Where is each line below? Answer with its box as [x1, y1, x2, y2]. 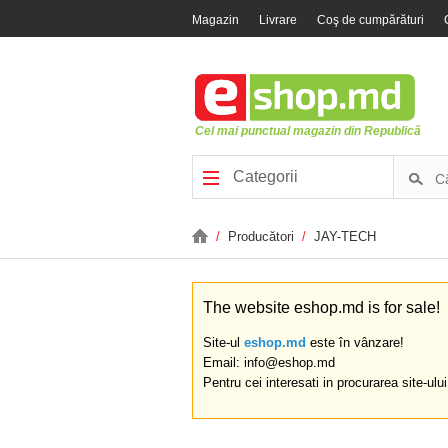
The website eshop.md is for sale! [203, 299, 440, 316]
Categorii [229, 168, 298, 185]
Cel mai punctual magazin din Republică [195, 124, 421, 138]
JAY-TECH [314, 229, 376, 244]
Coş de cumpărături [317, 13, 424, 27]
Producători [228, 229, 298, 244]
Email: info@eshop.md [203, 355, 335, 370]
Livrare [259, 13, 297, 27]
